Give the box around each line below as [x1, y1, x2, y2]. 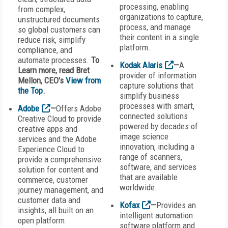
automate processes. [18, 55, 91, 65]
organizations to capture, [120, 12, 203, 22]
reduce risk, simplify [18, 35, 85, 45]
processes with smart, [120, 101, 194, 111]
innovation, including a [120, 141, 194, 152]
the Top [18, 85, 43, 96]
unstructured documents [18, 14, 100, 24]
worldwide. [120, 182, 157, 192]
